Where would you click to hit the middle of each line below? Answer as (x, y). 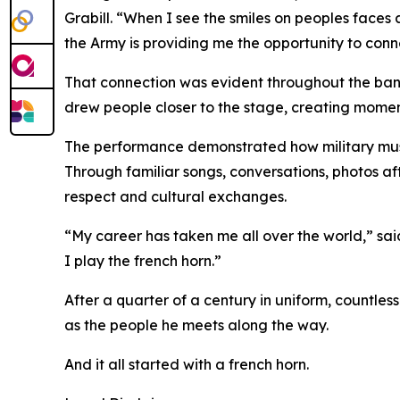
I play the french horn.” (143, 260)
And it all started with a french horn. (187, 364)
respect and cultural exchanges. (175, 196)
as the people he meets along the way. (196, 325)
